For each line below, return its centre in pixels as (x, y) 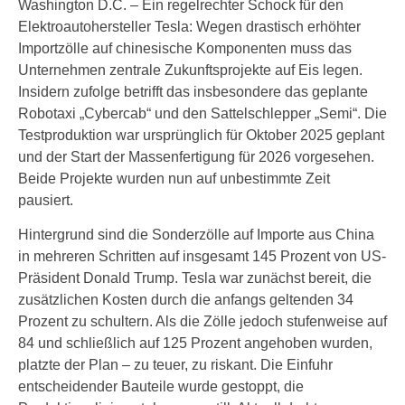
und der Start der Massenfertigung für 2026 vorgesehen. (196, 157)
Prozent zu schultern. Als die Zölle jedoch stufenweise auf (202, 321)
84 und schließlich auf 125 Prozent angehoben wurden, (195, 343)
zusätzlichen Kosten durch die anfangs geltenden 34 (186, 300)
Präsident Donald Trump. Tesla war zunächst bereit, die (195, 278)
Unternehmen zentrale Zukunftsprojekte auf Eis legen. (190, 70)
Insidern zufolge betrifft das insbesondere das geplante (193, 92)
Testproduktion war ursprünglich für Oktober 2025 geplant (201, 135)
